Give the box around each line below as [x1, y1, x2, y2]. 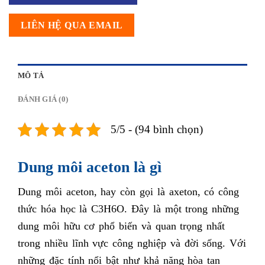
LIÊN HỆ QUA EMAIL [20, 20, 123, 31]
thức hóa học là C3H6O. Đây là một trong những [18, 202, 240, 215]
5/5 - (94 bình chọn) [111, 122, 203, 135]
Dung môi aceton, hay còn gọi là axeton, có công [18, 185, 240, 198]
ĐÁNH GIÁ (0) [18, 95, 69, 104]
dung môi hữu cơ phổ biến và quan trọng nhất [18, 219, 225, 232]
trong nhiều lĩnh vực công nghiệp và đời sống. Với [18, 237, 247, 249]
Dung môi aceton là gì [18, 158, 161, 176]
